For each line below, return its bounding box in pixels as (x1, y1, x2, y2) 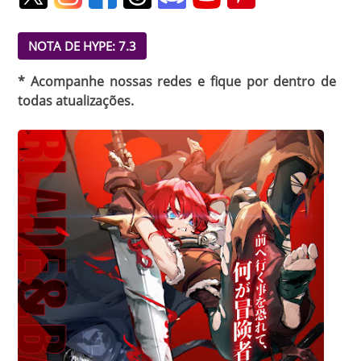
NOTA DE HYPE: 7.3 (28, 37, 136, 54)
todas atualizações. (18, 91, 134, 110)
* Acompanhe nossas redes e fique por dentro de (18, 72, 337, 90)
